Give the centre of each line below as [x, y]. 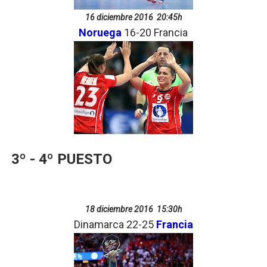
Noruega [100, 32]
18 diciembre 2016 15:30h [133, 209]
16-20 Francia [155, 32]
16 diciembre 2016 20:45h [133, 17]
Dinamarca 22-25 [115, 224]
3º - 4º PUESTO [61, 159]
